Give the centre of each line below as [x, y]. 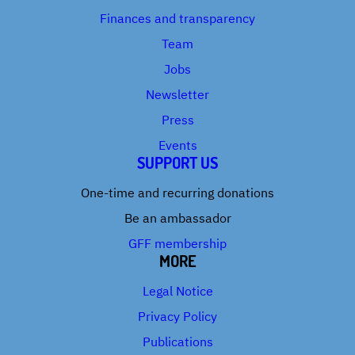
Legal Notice [177, 291]
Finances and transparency [177, 18]
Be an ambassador [177, 218]
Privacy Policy [177, 316]
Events [177, 145]
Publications [177, 342]
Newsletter [177, 94]
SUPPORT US [177, 162]
